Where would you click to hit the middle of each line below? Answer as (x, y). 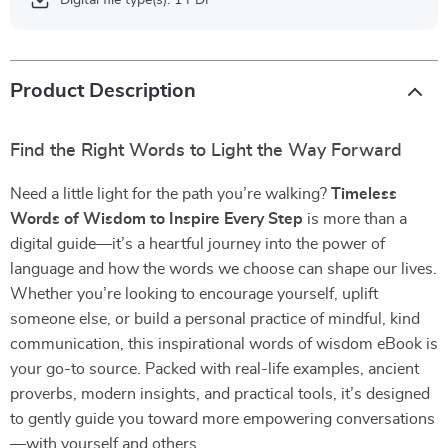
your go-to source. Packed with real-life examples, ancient (214, 369)
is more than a (355, 219)
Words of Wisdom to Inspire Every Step (156, 219)
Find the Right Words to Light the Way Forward (206, 151)
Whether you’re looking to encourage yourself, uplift (194, 294)
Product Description (103, 91)
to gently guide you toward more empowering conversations (222, 419)
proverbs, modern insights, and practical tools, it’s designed (220, 394)
